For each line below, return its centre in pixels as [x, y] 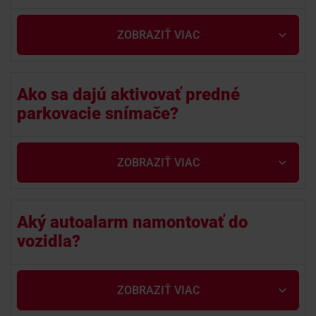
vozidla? [49, 241]
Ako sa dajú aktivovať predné [128, 95]
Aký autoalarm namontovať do [132, 222]
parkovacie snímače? [98, 114]
